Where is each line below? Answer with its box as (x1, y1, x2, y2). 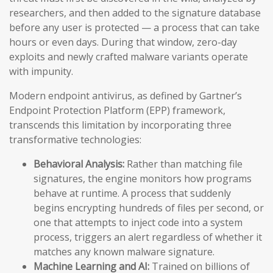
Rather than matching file (124, 157, 243, 171)
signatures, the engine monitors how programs (34, 172, 252, 186)
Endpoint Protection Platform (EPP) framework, (9, 104, 225, 118)
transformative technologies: (9, 133, 141, 147)
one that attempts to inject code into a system (34, 216, 243, 230)
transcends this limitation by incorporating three (9, 118, 232, 132)
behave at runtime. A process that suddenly (34, 186, 231, 200)
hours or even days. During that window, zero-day (9, 35, 237, 49)
